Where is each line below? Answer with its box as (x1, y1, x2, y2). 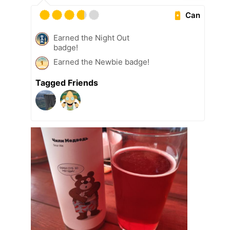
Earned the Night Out (53, 33, 129, 43)
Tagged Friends (35, 78, 98, 88)
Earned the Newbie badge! (53, 57, 149, 67)
